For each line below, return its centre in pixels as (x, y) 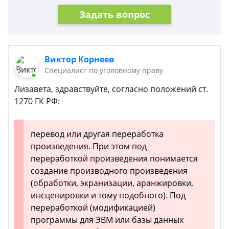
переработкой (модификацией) (93, 208)
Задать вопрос (114, 14)
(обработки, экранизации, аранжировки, (112, 183)
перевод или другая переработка (97, 134)
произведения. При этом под (89, 146)
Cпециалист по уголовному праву (104, 70)
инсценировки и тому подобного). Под (108, 196)
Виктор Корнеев (79, 59)
